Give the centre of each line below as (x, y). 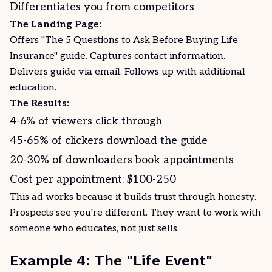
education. (33, 88)
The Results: (39, 104)
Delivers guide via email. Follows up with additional (127, 72)
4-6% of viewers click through (86, 121)
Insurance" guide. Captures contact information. (117, 56)
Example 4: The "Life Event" (111, 260)
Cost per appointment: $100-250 (93, 179)
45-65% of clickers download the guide (109, 141)
